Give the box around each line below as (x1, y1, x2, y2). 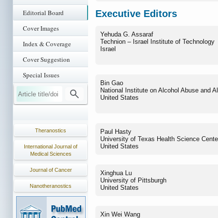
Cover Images (23, 24, 59, 33)
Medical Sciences (30, 151, 72, 157)
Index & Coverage (23, 39, 71, 48)
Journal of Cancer (29, 167, 72, 173)
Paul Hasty (100, 128, 131, 136)
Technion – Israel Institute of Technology (100, 38, 215, 46)
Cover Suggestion (23, 55, 70, 64)
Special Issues (23, 71, 59, 79)
